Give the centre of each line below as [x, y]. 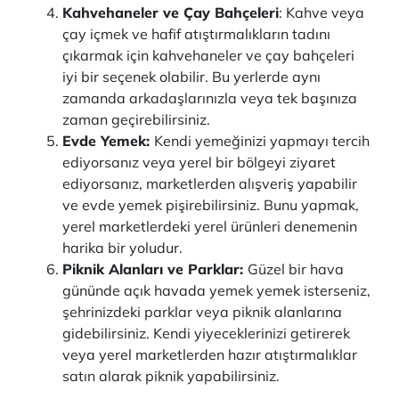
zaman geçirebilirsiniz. [136, 119]
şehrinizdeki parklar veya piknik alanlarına [202, 312]
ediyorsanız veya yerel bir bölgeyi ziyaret [199, 162]
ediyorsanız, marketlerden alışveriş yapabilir [210, 183]
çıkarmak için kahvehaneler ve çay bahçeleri [208, 55]
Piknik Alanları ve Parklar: [155, 269]
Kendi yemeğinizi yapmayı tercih [262, 141]
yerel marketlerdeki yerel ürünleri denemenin [210, 226]
